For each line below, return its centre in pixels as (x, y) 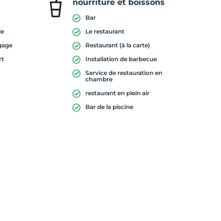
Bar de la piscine (109, 107)
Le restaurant (105, 31)
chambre (99, 79)
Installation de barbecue (121, 59)
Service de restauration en (124, 73)
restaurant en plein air (117, 93)
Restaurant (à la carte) (117, 45)
